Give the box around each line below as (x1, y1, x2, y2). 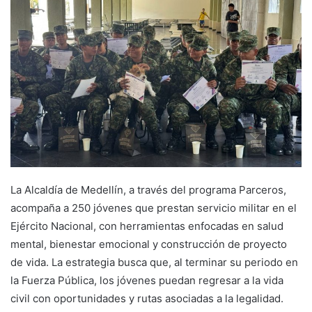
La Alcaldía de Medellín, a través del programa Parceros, (10, 182, 286, 196)
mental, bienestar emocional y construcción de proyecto (10, 237, 287, 251)
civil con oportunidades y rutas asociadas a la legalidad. (10, 291, 283, 305)
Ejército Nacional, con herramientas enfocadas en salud (10, 219, 283, 233)
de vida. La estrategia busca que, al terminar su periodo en (10, 255, 298, 269)
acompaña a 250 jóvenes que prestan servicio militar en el (10, 201, 297, 214)
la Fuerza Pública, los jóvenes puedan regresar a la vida (10, 273, 283, 287)
